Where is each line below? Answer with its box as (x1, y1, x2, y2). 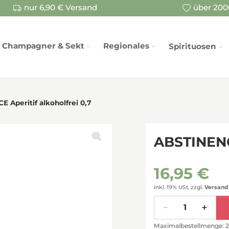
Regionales (103, 41, 150, 51)
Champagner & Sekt (2, 41, 85, 51)
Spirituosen (169, 41, 217, 51)
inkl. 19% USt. (154, 184, 189, 191)
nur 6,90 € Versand (24, 3, 98, 13)
